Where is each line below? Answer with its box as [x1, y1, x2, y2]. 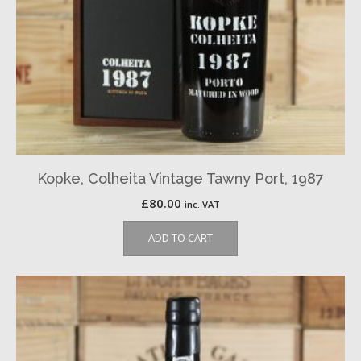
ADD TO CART [148, 230, 213, 245]
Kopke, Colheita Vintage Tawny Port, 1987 [37, 170, 324, 187]
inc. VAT [185, 198, 220, 210]
